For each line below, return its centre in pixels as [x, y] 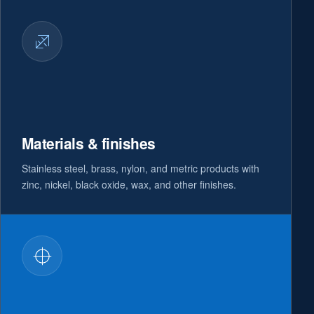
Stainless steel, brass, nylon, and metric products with [141, 168]
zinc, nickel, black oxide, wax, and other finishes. [129, 184]
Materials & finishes [89, 143]
